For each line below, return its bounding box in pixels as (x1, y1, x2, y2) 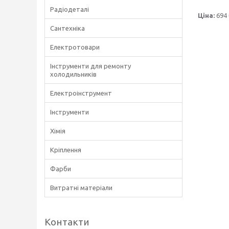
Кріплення (50, 146, 81, 153)
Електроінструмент (50, 89, 112, 97)
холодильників (50, 71, 97, 78)
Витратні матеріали (50, 184, 112, 191)
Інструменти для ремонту (50, 62, 131, 70)
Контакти (44, 216, 89, 227)
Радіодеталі (50, 6, 89, 13)
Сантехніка (50, 25, 85, 32)
